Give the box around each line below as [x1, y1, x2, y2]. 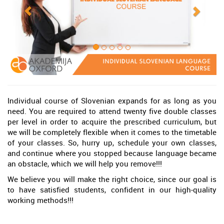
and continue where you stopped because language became [7, 148, 216, 158]
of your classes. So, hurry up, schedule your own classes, [7, 137, 216, 148]
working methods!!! [7, 195, 73, 205]
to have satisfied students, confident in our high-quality [7, 184, 216, 195]
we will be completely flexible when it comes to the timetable [7, 127, 216, 137]
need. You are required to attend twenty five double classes [7, 106, 216, 116]
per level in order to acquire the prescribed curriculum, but [7, 116, 216, 127]
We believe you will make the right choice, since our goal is [7, 174, 216, 184]
